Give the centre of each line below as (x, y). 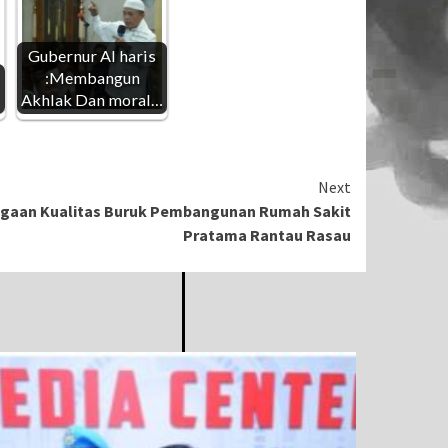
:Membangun (92, 77)
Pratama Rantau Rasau (267, 235)
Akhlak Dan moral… (92, 99)
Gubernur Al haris (92, 55)
